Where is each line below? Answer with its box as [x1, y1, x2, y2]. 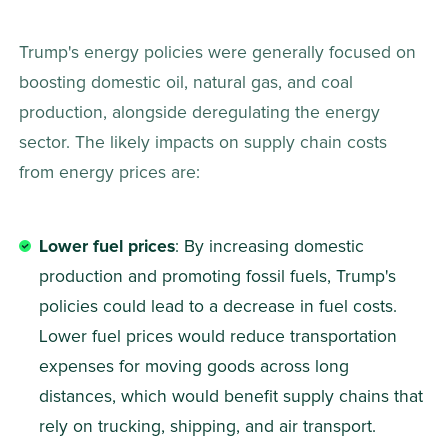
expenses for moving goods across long [39, 358, 355, 377]
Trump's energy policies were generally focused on [19, 44, 422, 63]
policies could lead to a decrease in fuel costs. [39, 298, 403, 317]
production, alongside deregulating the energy [19, 104, 386, 123]
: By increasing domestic [175, 238, 370, 257]
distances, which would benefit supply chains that [39, 388, 429, 407]
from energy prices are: [19, 164, 206, 183]
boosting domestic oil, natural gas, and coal [19, 74, 359, 93]
